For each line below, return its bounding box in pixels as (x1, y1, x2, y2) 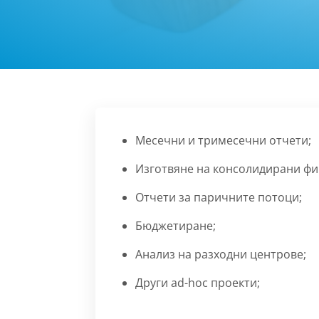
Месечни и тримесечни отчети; (135, 132, 312, 149)
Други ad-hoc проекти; (135, 275, 261, 291)
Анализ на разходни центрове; (135, 246, 307, 263)
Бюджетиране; (135, 218, 216, 234)
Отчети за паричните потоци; (135, 189, 303, 206)
